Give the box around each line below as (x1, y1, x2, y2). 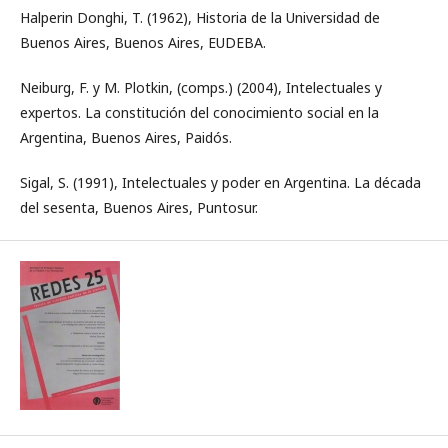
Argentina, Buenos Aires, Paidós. (20, 128, 232, 147)
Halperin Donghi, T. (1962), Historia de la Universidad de (20, 8, 380, 27)
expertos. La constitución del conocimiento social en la (20, 103, 379, 122)
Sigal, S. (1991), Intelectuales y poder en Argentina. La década (20, 173, 421, 192)
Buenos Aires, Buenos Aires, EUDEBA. (20, 33, 266, 52)
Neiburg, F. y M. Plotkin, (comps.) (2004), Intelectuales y (20, 78, 382, 97)
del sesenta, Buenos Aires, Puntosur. (20, 198, 258, 217)
